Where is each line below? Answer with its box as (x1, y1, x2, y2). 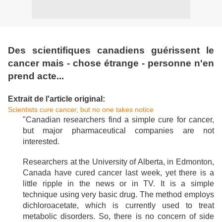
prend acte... (8, 71, 64, 81)
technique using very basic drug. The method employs (23, 190, 214, 199)
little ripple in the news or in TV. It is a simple (23, 179, 214, 188)
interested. (23, 137, 59, 146)
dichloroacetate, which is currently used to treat (23, 201, 214, 210)
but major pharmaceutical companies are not (23, 126, 214, 135)
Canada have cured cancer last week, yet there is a (23, 168, 214, 177)
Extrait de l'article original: (8, 95, 105, 103)
